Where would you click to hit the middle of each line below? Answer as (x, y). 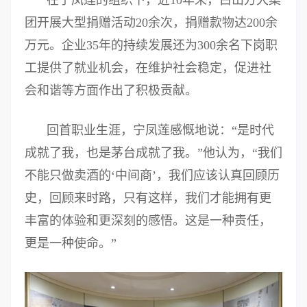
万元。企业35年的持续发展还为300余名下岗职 (151, 45)
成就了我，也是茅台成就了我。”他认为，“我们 (153, 152)
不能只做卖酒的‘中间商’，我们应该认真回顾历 (152, 175)
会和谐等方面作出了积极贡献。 (111, 90)
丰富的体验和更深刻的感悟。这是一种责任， (148, 220)
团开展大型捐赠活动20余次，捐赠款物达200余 (151, 22)
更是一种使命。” (71, 243)
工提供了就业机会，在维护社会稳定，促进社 (148, 67)
